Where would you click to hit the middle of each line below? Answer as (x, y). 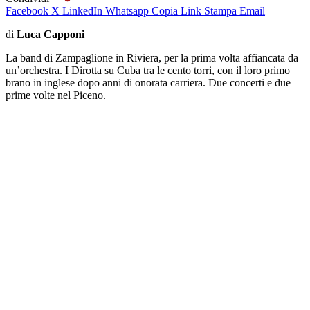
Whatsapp (127, 10)
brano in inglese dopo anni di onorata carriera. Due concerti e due (148, 82)
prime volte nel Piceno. (56, 95)
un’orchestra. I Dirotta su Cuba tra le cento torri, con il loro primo (148, 70)
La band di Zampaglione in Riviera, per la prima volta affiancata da (152, 57)
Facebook (27, 10)
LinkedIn (82, 10)
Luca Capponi (52, 34)
